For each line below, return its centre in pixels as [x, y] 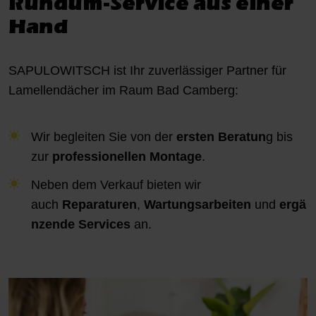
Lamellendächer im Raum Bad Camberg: [123, 91]
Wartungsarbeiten [198, 205]
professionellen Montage [127, 157]
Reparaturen [100, 205]
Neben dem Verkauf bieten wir [116, 185]
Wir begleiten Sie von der [104, 137]
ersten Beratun [221, 137]
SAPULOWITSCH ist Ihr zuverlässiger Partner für [147, 71]
